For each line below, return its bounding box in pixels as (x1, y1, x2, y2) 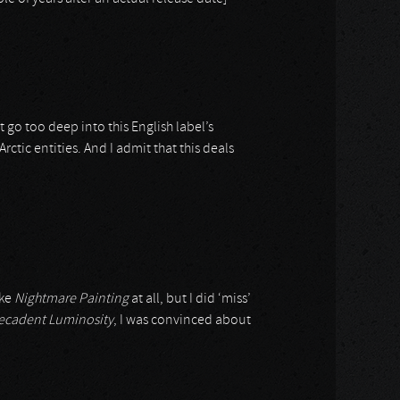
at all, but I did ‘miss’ (129, 292, 251, 306)
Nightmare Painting (14, 292, 129, 306)
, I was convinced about (113, 313, 251, 328)
